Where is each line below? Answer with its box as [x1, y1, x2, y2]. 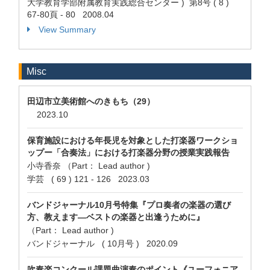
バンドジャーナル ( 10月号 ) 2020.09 [27, 239, 178, 248]
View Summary [39, 25, 96, 34]
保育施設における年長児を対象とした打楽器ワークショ [27, 136, 238, 145]
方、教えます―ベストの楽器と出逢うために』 [27, 212, 204, 222]
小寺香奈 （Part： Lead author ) [27, 161, 150, 171]
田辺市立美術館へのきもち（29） [27, 96, 155, 106]
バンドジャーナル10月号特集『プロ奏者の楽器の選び [27, 200, 231, 210]
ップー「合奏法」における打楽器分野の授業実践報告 [27, 148, 230, 157]
